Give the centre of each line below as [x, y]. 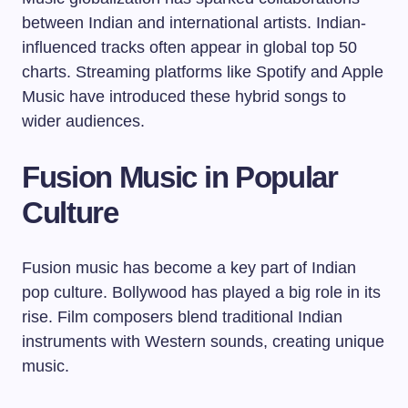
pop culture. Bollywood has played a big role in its [201, 292]
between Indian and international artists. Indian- [194, 23]
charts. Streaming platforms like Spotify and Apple [203, 72]
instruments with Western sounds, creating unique [203, 342]
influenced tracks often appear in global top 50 [189, 47]
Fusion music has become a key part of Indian [189, 268]
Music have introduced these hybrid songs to [184, 97]
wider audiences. [83, 121]
